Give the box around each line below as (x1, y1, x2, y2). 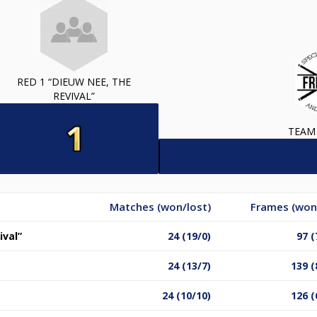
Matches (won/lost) (110, 199, 211, 214)
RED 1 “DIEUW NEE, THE (16, 74, 131, 88)
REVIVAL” (52, 88, 95, 103)
